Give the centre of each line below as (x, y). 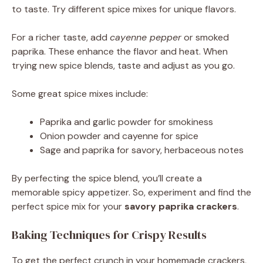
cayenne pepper (146, 38)
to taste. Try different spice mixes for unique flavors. (124, 9)
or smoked (205, 38)
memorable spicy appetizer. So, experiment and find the (131, 193)
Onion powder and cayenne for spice (119, 136)
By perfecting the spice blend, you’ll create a (107, 178)
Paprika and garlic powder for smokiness (127, 122)
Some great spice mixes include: (80, 94)
